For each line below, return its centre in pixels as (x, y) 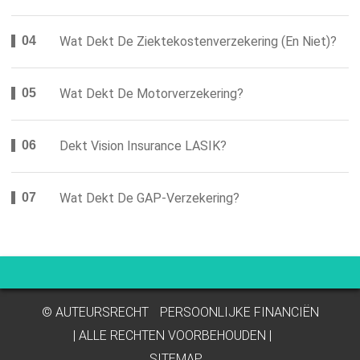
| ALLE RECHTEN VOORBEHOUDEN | (172, 335)
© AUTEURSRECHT (96, 312)
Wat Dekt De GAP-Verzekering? (149, 198)
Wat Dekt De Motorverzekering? (151, 94)
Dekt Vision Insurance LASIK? (143, 146)
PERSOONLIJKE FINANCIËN (239, 312)
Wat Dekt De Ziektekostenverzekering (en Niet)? (198, 41)
